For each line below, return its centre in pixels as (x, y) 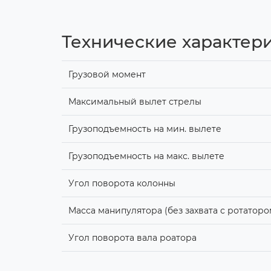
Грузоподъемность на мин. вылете (145, 129)
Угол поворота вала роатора (132, 238)
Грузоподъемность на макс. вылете (146, 156)
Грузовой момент (107, 75)
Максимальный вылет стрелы (135, 102)
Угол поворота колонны (122, 184)
